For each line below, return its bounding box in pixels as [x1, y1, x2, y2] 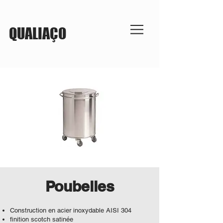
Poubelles [45, 177, 114, 195]
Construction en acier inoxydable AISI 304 [10, 207, 131, 214]
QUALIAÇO [9, 24, 66, 42]
